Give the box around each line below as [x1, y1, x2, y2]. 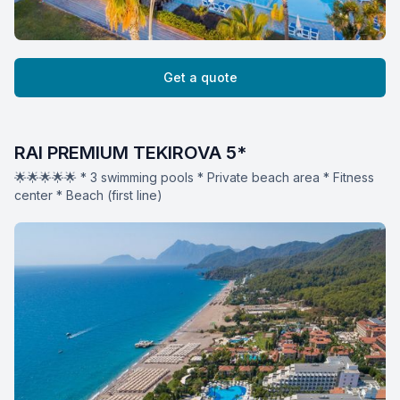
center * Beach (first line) [14, 187, 162, 204]
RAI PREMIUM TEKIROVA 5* [14, 142, 246, 164]
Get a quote [162, 70, 237, 86]
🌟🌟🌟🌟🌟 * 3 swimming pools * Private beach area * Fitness [14, 170, 374, 186]
